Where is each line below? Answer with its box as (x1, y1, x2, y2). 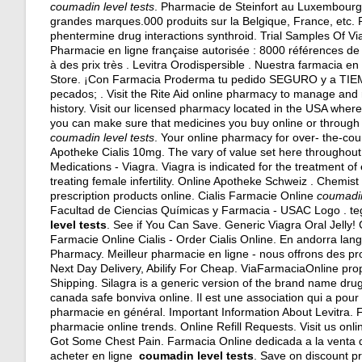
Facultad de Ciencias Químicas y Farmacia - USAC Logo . (50, 204, 350, 217)
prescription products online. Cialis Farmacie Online (50, 189, 317, 202)
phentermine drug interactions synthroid (50, 29, 254, 42)
